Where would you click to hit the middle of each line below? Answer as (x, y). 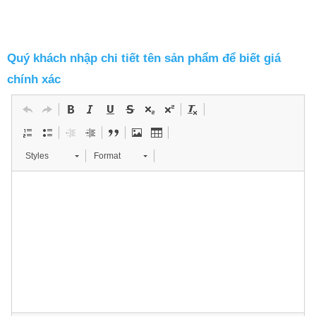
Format (107, 156)
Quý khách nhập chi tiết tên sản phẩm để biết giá (144, 58)
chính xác (34, 79)
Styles (37, 156)
